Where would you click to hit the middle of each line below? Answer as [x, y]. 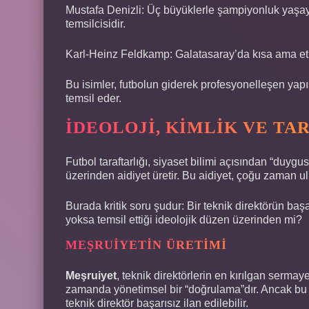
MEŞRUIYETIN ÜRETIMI [146, 245]
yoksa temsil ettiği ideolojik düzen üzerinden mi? [184, 219]
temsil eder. [93, 98]
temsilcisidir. [96, 23]
